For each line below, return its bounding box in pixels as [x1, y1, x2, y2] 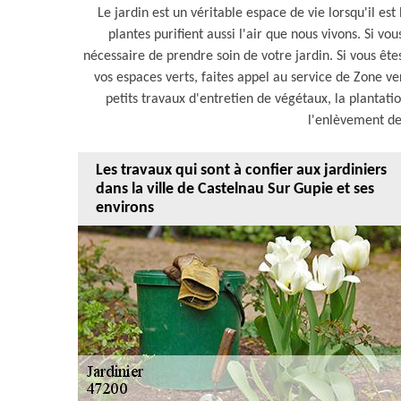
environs [96, 199, 154, 217]
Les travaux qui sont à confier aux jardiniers [96, 161, 387, 179]
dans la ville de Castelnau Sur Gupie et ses [96, 180, 374, 198]
